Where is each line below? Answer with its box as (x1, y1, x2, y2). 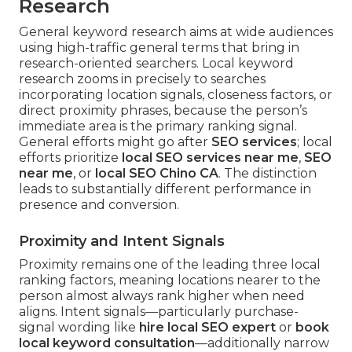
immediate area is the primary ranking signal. (19, 119, 297, 134)
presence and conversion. (19, 197, 179, 213)
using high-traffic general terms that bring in (19, 40, 299, 56)
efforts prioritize (19, 150, 122, 166)
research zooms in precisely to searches (19, 71, 266, 87)
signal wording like (19, 320, 139, 335)
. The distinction (218, 166, 317, 181)
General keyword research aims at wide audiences (19, 24, 333, 40)
